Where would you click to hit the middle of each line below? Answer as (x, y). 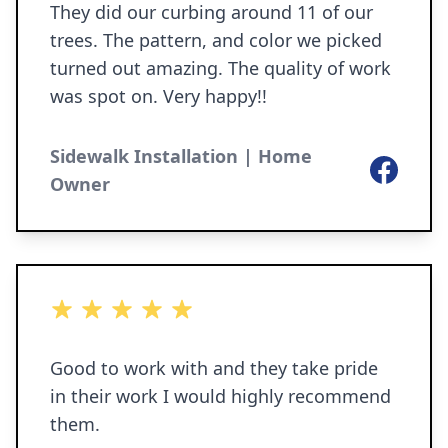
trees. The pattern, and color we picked (76, 40)
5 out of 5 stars (106, 309)
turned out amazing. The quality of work (220, 68)
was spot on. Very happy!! (158, 96)
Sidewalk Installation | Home (181, 156)
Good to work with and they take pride (214, 368)
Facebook (405, 167)
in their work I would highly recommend (220, 396)
